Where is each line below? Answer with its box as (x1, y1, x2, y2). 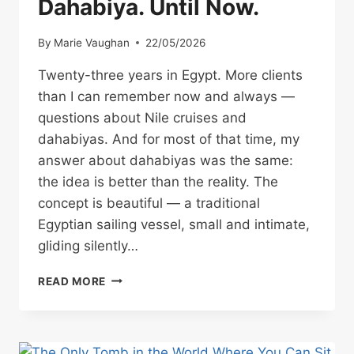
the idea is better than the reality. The (38, 173, 278, 190)
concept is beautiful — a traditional (38, 194, 260, 211)
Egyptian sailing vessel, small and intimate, (38, 216, 310, 232)
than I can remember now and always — (38, 88, 295, 104)
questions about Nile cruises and (38, 109, 247, 126)
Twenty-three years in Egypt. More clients (38, 66, 303, 83)
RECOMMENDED (105, 320, 197, 333)
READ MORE (38, 274, 107, 288)
